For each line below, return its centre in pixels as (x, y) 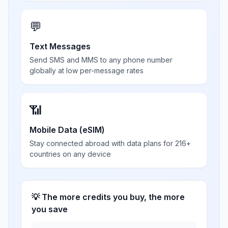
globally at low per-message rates (87, 70)
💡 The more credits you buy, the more (108, 197)
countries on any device (70, 154)
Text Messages (60, 46)
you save (50, 209)
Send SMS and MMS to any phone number (101, 60)
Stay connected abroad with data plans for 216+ (110, 143)
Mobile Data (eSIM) (67, 130)
